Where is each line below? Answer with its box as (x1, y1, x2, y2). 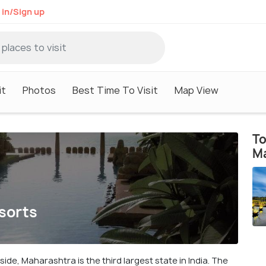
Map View (175, 83, 218, 97)
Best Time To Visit (72, 83, 158, 97)
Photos (23, 83, 56, 97)
